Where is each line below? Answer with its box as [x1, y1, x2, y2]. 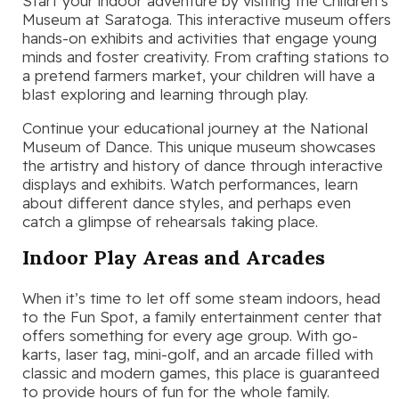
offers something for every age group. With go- [22, 326, 358, 346]
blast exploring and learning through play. [22, 85, 308, 104]
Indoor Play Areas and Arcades [22, 245, 325, 271]
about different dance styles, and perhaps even [22, 193, 351, 213]
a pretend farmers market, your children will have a [22, 66, 375, 85]
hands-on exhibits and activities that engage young [22, 28, 377, 48]
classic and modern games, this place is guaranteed [22, 363, 379, 383]
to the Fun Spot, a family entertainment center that [22, 307, 382, 327]
